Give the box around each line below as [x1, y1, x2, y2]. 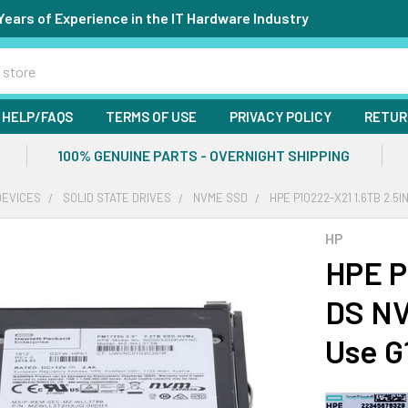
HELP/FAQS [2, 108, 73, 125]
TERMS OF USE [106, 108, 197, 125]
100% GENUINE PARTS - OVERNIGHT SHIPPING [57, 147, 351, 164]
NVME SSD [193, 190, 249, 205]
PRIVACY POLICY [229, 108, 331, 125]
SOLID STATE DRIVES [63, 190, 172, 205]
